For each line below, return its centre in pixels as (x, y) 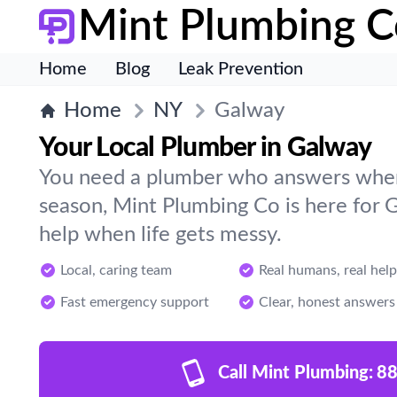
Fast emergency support (135, 302)
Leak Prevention (241, 69)
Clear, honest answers (327, 302)
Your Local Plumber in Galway (205, 148)
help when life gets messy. (160, 235)
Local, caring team (116, 270)
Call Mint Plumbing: (295, 373)
